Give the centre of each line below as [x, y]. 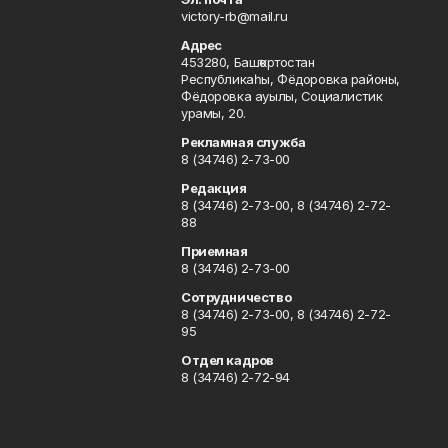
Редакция [213, 188]
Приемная [214, 251]
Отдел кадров [227, 360]
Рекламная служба [243, 142]
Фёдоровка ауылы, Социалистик [281, 96]
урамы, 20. [213, 113]
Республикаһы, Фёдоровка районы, [290, 79]
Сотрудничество [236, 297]
